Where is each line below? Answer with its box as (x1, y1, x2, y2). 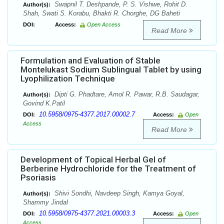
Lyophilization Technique (20, 73, 115, 84)
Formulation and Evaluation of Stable (20, 55, 160, 66)
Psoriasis (20, 172, 56, 183)
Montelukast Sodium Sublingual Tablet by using (20, 64, 201, 75)
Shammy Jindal (23, 198, 68, 206)
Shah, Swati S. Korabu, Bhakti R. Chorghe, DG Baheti (23, 9, 180, 17)
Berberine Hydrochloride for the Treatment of (20, 163, 196, 174)
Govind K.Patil (23, 99, 65, 107)
